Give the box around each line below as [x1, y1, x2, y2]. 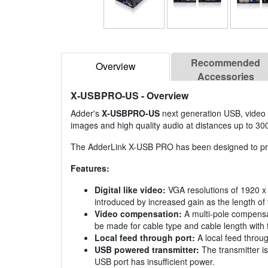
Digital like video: [95, 184, 166, 196]
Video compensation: [95, 208, 182, 220]
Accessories [197, 69, 254, 84]
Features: [71, 162, 109, 175]
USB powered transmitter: [95, 243, 199, 256]
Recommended [191, 56, 260, 70]
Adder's [71, 107, 102, 120]
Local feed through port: [95, 232, 195, 244]
